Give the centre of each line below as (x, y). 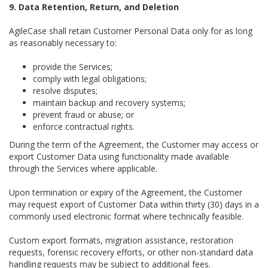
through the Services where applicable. (83, 168)
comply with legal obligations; (90, 79)
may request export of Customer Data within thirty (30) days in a (134, 204)
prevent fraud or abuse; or (83, 115)
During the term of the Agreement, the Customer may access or (134, 144)
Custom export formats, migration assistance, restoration (121, 240)
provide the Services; (73, 67)
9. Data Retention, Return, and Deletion (94, 7)
